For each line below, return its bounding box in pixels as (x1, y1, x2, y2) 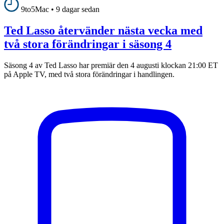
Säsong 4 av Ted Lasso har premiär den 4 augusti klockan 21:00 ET (4, 60, 218, 69)
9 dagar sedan (56, 5, 99, 14)
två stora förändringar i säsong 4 (4, 37, 171, 51)
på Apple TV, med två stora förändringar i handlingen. (4, 69, 174, 78)
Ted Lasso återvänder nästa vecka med (4, 24, 202, 37)
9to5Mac (21, 5, 49, 14)
